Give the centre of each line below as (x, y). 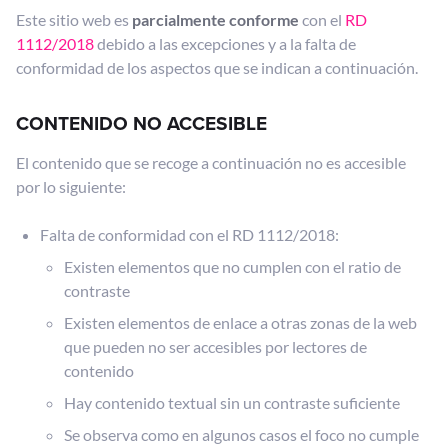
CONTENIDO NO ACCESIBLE (141, 123)
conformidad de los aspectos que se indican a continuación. (217, 67)
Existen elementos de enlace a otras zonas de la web (240, 322)
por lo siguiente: (71, 186)
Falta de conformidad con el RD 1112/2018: (189, 234)
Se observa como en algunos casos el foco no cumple (241, 434)
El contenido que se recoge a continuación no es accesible (211, 162)
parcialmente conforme (215, 19)
